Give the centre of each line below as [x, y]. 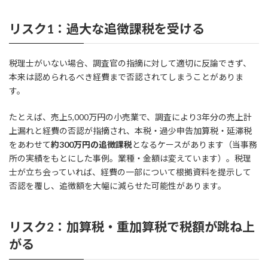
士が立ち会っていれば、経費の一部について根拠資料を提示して [130, 172]
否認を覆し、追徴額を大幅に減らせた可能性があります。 [118, 186]
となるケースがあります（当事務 [195, 145]
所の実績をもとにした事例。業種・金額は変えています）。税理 [130, 159]
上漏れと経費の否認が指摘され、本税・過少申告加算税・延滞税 [130, 131]
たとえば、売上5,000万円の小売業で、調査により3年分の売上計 [130, 117]
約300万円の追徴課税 [92, 145]
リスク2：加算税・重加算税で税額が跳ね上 [132, 227]
